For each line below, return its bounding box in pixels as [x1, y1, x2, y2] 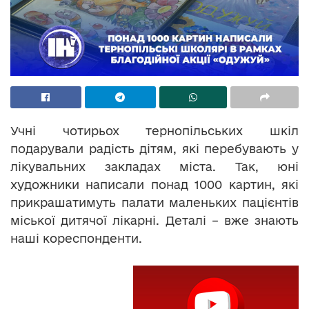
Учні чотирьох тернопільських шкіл [10, 124, 299, 137]
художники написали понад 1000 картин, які [10, 178, 299, 191]
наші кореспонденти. [10, 232, 142, 245]
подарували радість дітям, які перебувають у [10, 142, 299, 155]
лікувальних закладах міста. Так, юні [10, 160, 299, 173]
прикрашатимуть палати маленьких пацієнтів [10, 196, 299, 209]
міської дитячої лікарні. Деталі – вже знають [10, 214, 299, 227]
